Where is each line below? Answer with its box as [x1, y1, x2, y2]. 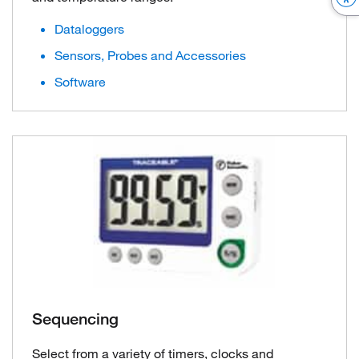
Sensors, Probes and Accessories [54, 47, 246, 63]
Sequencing [32, 309, 119, 329]
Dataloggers [54, 21, 124, 37]
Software [54, 74, 106, 90]
